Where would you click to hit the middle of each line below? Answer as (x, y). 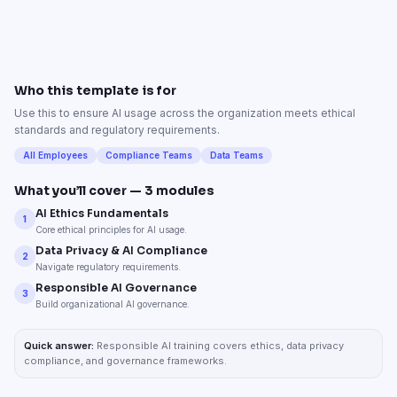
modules (184, 191)
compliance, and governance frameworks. (125, 361)
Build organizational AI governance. (113, 304)
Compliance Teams (149, 155)
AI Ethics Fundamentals (102, 213)
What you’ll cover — (79, 191)
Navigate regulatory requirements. (108, 267)
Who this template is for (95, 90)
